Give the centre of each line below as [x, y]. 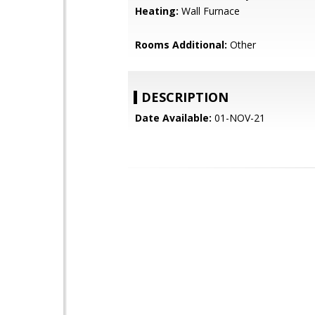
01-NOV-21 [238, 118]
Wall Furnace [209, 11]
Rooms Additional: [181, 45]
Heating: [157, 11]
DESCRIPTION [185, 97]
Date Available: [173, 118]
